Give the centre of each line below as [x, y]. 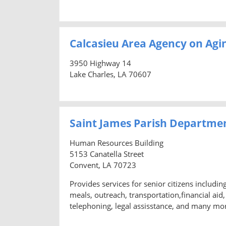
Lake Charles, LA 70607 [110, 74]
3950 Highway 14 [100, 63]
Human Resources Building [117, 143]
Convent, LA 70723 [103, 165]
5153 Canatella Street [107, 154]
